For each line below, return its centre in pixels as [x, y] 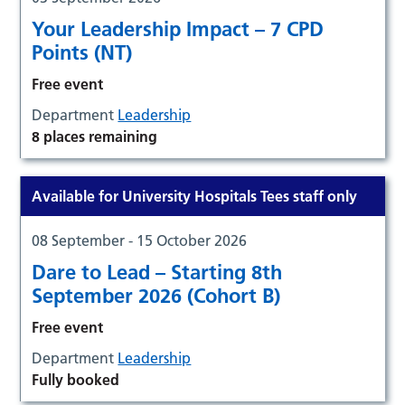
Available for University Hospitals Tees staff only [195, 196]
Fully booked [76, 379]
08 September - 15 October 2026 [140, 240]
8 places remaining [95, 136]
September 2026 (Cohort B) [156, 295]
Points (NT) [82, 52]
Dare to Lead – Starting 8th [157, 272]
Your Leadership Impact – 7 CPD [178, 28]
